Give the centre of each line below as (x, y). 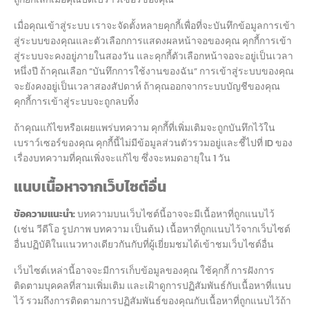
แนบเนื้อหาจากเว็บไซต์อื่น (90, 187)
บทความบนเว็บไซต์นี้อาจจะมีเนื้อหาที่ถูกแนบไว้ (176, 215)
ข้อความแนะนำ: (46, 215)
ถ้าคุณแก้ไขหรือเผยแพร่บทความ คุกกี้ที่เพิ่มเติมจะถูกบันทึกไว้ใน (144, 128)
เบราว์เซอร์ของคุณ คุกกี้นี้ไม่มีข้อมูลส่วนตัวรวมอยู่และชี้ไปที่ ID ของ (153, 143)
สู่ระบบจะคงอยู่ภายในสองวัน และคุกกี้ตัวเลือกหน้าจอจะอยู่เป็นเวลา (153, 57)
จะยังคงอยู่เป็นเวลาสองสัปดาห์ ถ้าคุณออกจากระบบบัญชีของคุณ (147, 87)
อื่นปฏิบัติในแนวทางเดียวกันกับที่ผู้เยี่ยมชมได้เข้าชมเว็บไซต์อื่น (144, 245)
